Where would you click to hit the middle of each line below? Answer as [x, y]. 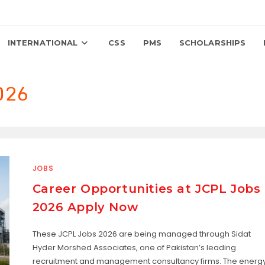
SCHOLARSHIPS [212, 43]
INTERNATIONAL [43, 43]
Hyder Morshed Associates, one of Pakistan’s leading [134, 248]
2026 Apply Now [85, 207]
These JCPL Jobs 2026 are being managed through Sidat [141, 234]
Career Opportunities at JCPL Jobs [146, 189]
